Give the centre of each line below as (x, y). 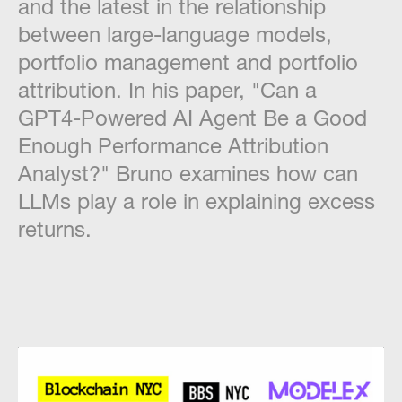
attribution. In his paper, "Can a (167, 90)
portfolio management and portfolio (188, 62)
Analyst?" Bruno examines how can (188, 173)
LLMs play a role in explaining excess (197, 201)
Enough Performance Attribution (173, 145)
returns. (55, 229)
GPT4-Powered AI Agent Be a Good (192, 118)
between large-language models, (175, 34)
